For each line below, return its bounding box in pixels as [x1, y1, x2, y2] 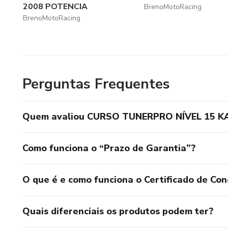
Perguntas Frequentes [22, 74, 170, 94]
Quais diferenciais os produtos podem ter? [22, 205, 213, 217]
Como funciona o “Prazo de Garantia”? [22, 141, 195, 154]
